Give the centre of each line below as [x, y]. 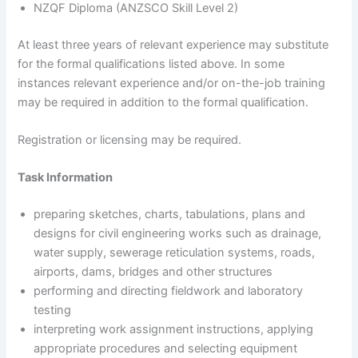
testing [53, 310]
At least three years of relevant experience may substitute [173, 44]
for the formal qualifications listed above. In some [151, 64]
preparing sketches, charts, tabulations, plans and [170, 215]
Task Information [66, 178]
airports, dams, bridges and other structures [153, 272]
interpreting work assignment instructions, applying [174, 330]
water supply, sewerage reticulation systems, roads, [175, 253]
